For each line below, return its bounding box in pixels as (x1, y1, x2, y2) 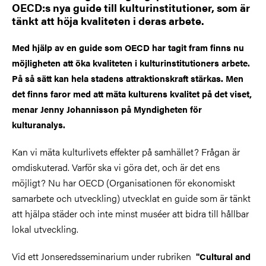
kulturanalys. (12, 118, 65, 131)
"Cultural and (196, 249, 251, 262)
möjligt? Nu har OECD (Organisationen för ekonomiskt (12, 175, 235, 189)
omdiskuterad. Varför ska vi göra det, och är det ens (12, 160, 220, 174)
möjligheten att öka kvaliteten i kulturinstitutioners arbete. (12, 56, 250, 69)
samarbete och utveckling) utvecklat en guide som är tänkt (12, 191, 251, 205)
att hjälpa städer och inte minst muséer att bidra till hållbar (12, 206, 249, 220)
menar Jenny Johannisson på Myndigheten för (12, 102, 202, 115)
